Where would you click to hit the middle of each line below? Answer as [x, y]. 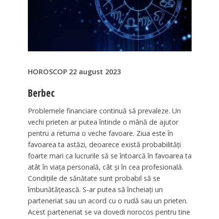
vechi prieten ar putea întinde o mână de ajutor [103, 122]
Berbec [41, 93]
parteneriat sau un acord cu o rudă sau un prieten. [108, 200]
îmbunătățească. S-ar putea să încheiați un [95, 189]
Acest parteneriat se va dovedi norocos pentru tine [109, 212]
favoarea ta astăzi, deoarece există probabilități [104, 144]
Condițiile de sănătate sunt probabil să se [94, 178]
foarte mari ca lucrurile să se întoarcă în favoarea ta [109, 155]
